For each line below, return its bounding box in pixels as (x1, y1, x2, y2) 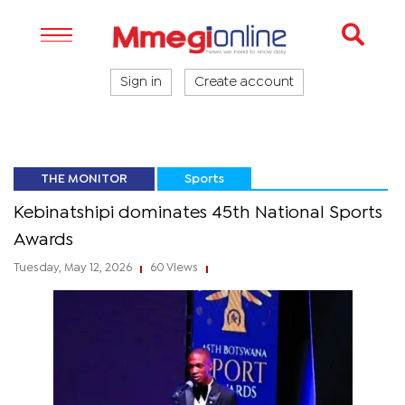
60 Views (147, 263, 201, 273)
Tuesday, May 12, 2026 (14, 263, 135, 273)
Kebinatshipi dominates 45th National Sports (14, 205, 382, 221)
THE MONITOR (41, 174, 127, 184)
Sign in (120, 77, 162, 88)
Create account (194, 77, 294, 88)
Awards (14, 232, 73, 248)
